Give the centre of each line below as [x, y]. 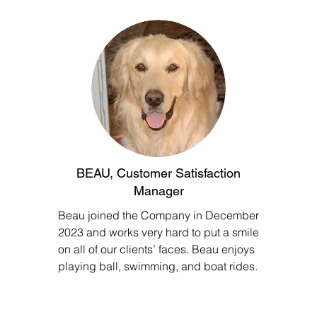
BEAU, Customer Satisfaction [158, 173]
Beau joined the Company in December [158, 215]
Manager [158, 191]
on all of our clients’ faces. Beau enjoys [156, 249]
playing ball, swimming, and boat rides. [158, 266]
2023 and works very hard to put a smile [158, 232]
